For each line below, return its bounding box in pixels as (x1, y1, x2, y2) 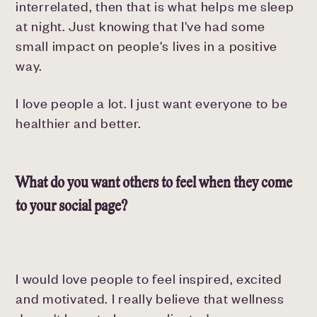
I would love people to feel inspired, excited (16, 270, 282, 287)
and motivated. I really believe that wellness (16, 290, 284, 306)
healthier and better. (16, 115, 142, 131)
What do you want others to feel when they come (16, 173, 293, 192)
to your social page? (16, 196, 128, 215)
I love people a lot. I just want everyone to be (16, 95, 288, 111)
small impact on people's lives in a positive (16, 38, 278, 54)
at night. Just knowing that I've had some (16, 18, 266, 34)
